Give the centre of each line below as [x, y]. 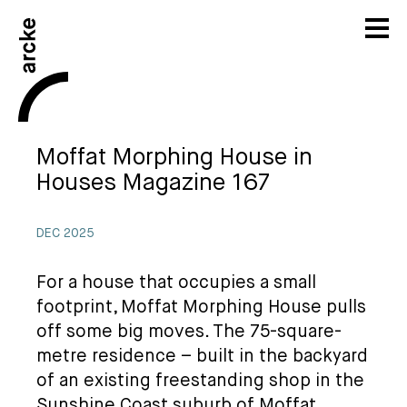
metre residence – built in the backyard [202, 357]
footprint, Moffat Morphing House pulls [201, 308]
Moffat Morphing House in [174, 158]
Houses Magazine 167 [153, 184]
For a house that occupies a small [176, 283]
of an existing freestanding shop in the [200, 381]
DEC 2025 [65, 233]
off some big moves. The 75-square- [189, 332]
